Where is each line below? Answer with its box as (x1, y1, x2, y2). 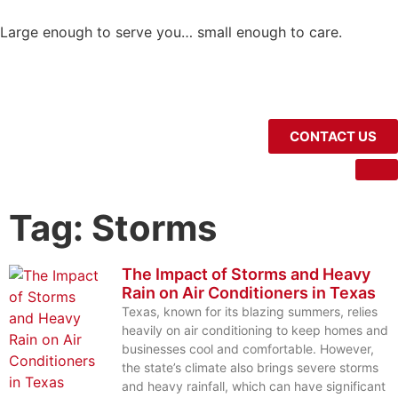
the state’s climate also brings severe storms (122, 360, 378, 376)
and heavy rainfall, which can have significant (122, 378, 386, 394)
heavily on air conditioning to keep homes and (122, 322, 388, 338)
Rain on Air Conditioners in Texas (122, 283, 376, 303)
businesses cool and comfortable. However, (122, 341, 374, 357)
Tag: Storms (9, 206, 217, 251)
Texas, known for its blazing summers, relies (122, 304, 378, 320)
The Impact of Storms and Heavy (122, 265, 370, 284)
